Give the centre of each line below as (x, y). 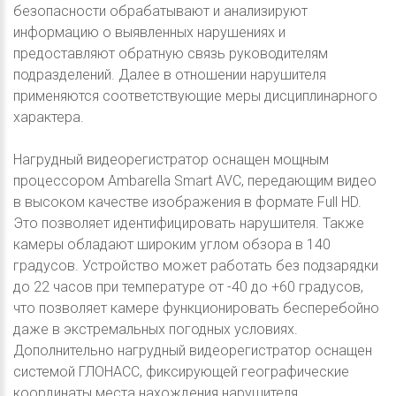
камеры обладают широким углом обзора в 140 (172, 244)
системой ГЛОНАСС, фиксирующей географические (181, 371)
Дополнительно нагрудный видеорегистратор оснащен (193, 350)
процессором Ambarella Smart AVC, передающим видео (195, 180)
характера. (49, 117)
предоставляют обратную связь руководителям (171, 53)
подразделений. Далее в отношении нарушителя (170, 74)
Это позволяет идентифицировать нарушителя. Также (189, 223)
